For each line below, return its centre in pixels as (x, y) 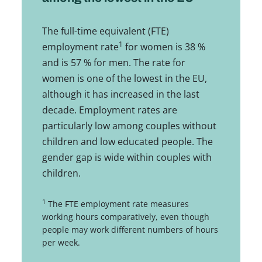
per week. (61, 242)
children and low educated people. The (127, 142)
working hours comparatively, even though (125, 216)
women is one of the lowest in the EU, (124, 79)
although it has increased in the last (120, 94)
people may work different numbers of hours (130, 229)
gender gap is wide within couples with (127, 158)
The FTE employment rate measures (117, 204)
